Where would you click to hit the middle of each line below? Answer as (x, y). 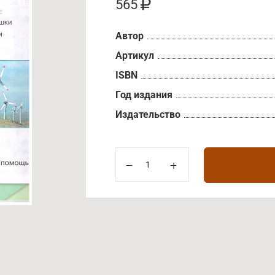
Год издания (144, 95)
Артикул (135, 56)
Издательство (148, 114)
